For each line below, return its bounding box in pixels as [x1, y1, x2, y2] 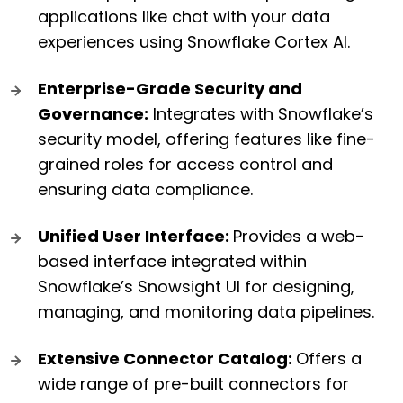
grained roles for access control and [38, 153, 333, 176]
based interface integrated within [38, 250, 307, 273]
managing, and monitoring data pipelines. [38, 300, 374, 324]
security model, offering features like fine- [38, 128, 375, 151]
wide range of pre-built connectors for [38, 372, 349, 396]
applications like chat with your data [38, 5, 330, 29]
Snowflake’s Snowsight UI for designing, [38, 275, 354, 299]
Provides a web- [233, 225, 364, 248]
